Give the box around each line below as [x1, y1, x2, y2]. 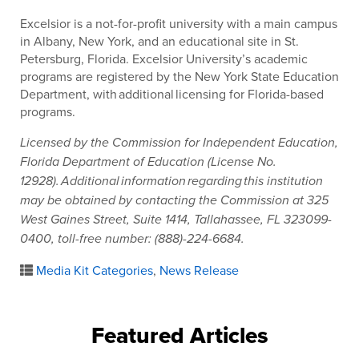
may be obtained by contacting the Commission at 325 [20, 192, 329, 208]
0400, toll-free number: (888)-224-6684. [20, 231, 244, 247]
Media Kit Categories [36, 260, 153, 279]
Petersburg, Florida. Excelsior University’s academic [20, 49, 308, 67]
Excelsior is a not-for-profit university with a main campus [20, 14, 337, 32]
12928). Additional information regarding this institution [20, 173, 323, 189]
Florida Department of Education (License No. [20, 154, 276, 170]
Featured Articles [91, 318, 268, 352]
